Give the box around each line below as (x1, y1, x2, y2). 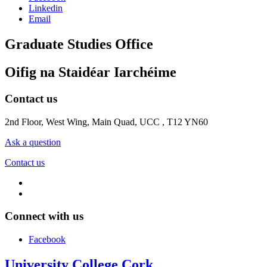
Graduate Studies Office (5, 36, 153, 52)
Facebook (29, 234, 66, 245)
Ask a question (5, 136, 61, 147)
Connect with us (5, 210, 83, 223)
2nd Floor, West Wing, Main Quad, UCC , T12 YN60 (5, 116, 208, 127)
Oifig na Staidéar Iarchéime (5, 64, 176, 80)
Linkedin (29, 3, 63, 14)
